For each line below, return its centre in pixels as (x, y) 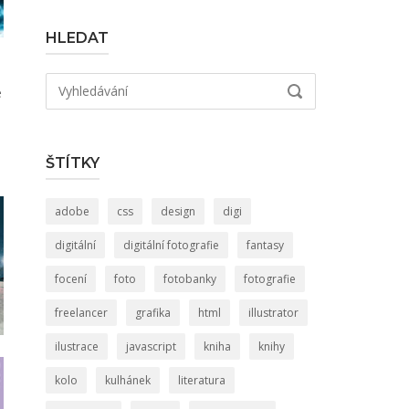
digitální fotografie (171, 245)
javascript (151, 346)
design (178, 211)
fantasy (265, 245)
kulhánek (127, 380)
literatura (201, 380)
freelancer (81, 313)
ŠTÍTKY (72, 163)
